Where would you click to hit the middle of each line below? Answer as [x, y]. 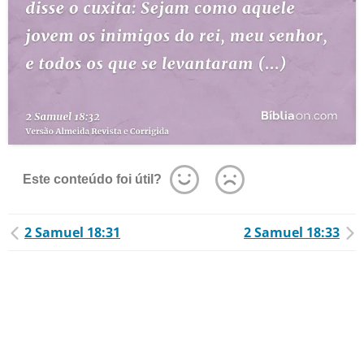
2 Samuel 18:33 [292, 232]
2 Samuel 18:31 [72, 232]
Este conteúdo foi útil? [92, 179]
